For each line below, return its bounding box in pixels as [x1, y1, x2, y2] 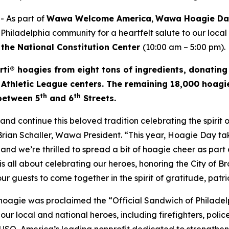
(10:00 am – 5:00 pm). [143, 42, 225, 52]
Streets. [81, 93, 116, 103]
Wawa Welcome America [47, 13, 151, 24]
